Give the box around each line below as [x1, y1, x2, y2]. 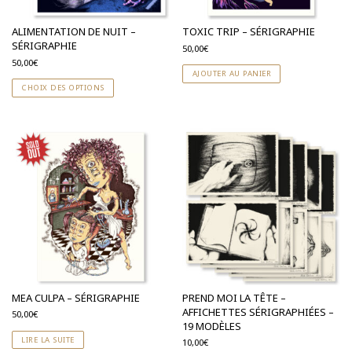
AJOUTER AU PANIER [192, 68, 272, 79]
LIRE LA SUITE [21, 334, 75, 345]
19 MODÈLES [182, 318, 242, 333]
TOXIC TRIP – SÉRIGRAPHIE [182, 24, 316, 39]
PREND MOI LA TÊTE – [182, 290, 287, 305]
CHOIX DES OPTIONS [21, 82, 104, 93]
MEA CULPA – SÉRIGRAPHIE [12, 290, 140, 305]
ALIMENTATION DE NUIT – [12, 24, 136, 39]
